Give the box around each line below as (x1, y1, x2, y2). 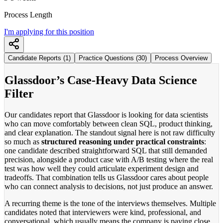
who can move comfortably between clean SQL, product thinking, (4, 119, 213, 128)
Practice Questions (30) (79, 54, 147, 62)
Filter (4, 87, 34, 100)
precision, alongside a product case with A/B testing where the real (4, 155, 213, 164)
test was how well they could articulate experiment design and (4, 164, 199, 173)
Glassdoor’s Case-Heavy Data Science (4, 73, 197, 87)
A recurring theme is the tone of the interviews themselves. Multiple (4, 199, 216, 208)
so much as (4, 137, 41, 146)
